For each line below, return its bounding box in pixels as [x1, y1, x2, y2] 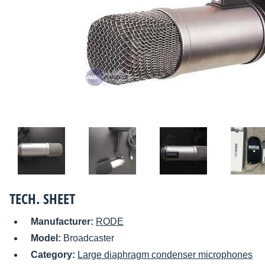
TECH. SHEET [9, 189, 75, 209]
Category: [31, 250, 77, 260]
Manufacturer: [31, 216, 96, 227]
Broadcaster [63, 233, 114, 244]
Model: [31, 233, 63, 244]
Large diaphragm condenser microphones [77, 250, 253, 260]
